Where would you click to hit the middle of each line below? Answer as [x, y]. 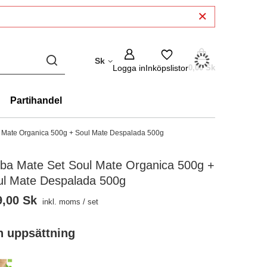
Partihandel [36, 100]
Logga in [129, 68]
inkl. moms [60, 202]
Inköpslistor [167, 68]
